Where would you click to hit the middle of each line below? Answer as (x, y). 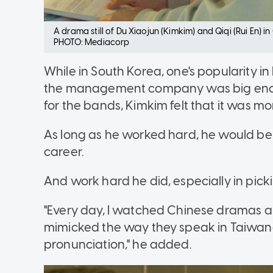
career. (64, 151)
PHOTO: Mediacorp (92, 42)
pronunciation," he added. (118, 244)
